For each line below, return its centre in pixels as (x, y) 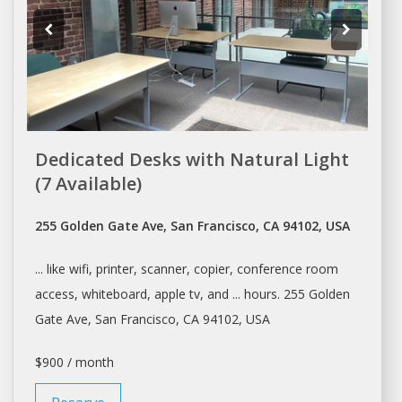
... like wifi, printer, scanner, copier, (135, 269)
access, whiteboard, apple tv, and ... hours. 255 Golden (192, 294)
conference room (287, 269)
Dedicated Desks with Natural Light (192, 160)
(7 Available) (88, 184)
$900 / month (74, 363)
